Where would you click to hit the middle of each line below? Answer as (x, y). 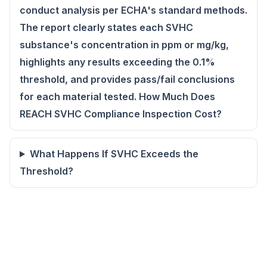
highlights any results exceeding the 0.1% (117, 62)
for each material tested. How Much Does (117, 97)
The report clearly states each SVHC (106, 27)
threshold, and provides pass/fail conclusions (127, 79)
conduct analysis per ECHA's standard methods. (133, 10)
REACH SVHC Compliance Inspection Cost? (121, 114)
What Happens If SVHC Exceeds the (114, 154)
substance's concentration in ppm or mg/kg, (124, 45)
